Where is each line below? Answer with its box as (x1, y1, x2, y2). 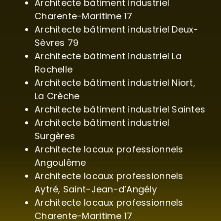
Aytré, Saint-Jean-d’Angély (35, 183, 157, 196)
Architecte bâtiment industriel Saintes (35, 103, 206, 116)
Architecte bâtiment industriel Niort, (35, 76, 195, 89)
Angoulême (35, 156, 86, 169)
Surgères (35, 130, 75, 143)
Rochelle (35, 63, 73, 76)
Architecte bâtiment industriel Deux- (35, 23, 199, 36)
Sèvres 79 (35, 37, 79, 49)
